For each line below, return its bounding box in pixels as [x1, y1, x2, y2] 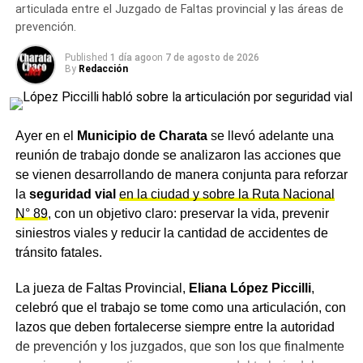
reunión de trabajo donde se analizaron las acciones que [15, 147, 341, 162]
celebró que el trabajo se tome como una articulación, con [15, 300, 346, 314]
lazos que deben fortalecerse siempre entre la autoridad [15, 319, 335, 334]
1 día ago [109, 51, 152, 63]
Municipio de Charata [76, 128, 207, 143]
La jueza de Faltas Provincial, [15, 280, 189, 295]
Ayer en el [15, 128, 77, 143]
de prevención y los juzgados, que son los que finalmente [15, 339, 344, 353]
